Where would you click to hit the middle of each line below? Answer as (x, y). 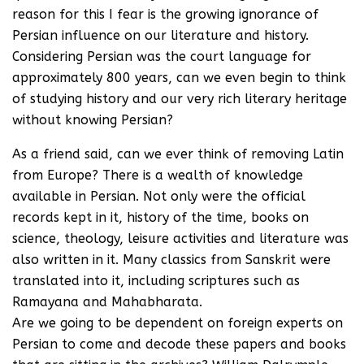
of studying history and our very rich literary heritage (180, 99)
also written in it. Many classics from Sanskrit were (171, 260)
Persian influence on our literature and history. (160, 35)
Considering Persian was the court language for (162, 56)
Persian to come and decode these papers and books (179, 344)
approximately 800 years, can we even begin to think (179, 78)
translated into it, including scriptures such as (156, 281)
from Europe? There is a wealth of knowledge (158, 175)
